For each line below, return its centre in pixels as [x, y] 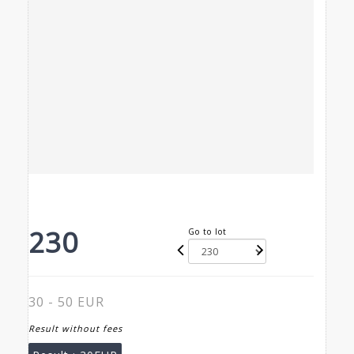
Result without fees [75, 329]
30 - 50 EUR [66, 302]
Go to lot [208, 232]
